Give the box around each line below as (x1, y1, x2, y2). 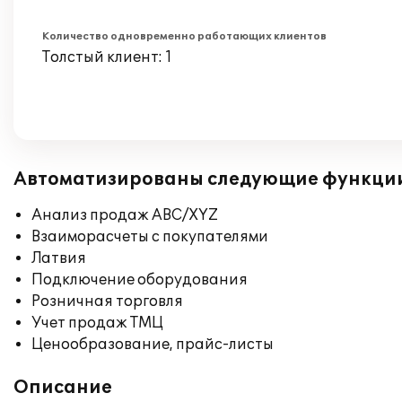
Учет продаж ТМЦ (31, 314, 163, 332)
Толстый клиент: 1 (42, 48, 172, 66)
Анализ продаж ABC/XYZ (31, 206, 218, 224)
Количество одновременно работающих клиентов (42, 31, 327, 42)
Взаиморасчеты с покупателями (31, 228, 268, 246)
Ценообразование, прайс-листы (31, 336, 274, 354)
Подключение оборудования (31, 271, 248, 289)
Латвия (31, 249, 86, 267)
